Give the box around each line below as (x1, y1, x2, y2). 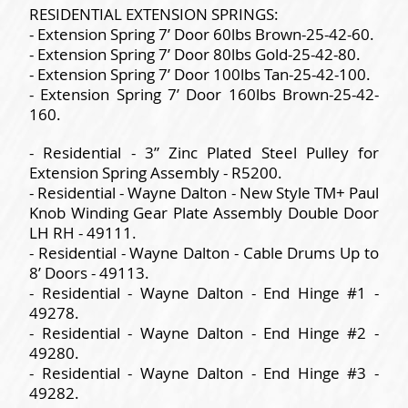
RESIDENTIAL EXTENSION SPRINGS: (29, 4, 279, 25)
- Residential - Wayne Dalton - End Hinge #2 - (29, 322, 379, 344)
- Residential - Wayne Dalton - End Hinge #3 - (29, 362, 379, 384)
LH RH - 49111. (29, 222, 137, 244)
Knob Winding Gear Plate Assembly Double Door (29, 202, 379, 224)
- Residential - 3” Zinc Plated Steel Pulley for (29, 142, 379, 164)
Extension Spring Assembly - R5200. (29, 162, 282, 184)
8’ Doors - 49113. (29, 262, 149, 284)
